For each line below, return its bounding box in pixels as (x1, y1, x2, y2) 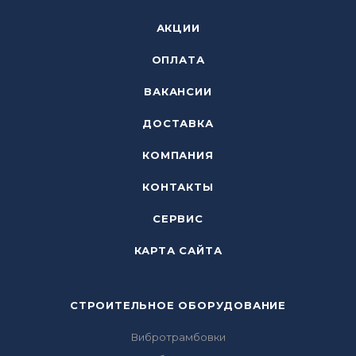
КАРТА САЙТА (133, 244, 222, 257)
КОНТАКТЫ (142, 180, 214, 193)
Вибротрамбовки (130, 331, 226, 343)
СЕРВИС (153, 212, 203, 225)
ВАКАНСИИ (144, 85, 212, 98)
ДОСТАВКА (142, 117, 214, 130)
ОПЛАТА (151, 53, 205, 66)
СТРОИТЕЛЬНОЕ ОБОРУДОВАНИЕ (70, 299, 286, 311)
